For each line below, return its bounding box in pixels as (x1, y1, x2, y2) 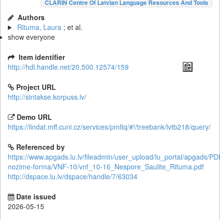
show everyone (8, 32, 55, 42)
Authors (18, 12, 45, 22)
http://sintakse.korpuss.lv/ (8, 92, 86, 102)
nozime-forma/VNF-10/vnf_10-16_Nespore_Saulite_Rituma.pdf (8, 162, 204, 171)
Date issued (16, 192, 56, 201)
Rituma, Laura (17, 22, 61, 32)
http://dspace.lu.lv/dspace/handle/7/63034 (8, 171, 137, 181)
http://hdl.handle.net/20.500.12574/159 (8, 62, 129, 72)
